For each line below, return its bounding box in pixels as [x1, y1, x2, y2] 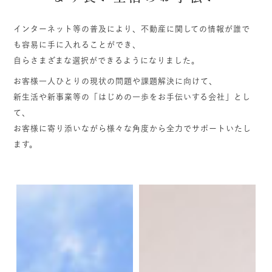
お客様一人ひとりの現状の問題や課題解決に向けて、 [13, 76, 218, 85]
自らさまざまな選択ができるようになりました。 [13, 56, 200, 64]
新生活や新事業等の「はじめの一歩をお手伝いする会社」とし [13, 92, 251, 101]
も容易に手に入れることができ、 [13, 40, 141, 49]
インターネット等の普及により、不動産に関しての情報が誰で [13, 24, 251, 33]
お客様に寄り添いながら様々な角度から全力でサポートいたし [13, 124, 252, 132]
